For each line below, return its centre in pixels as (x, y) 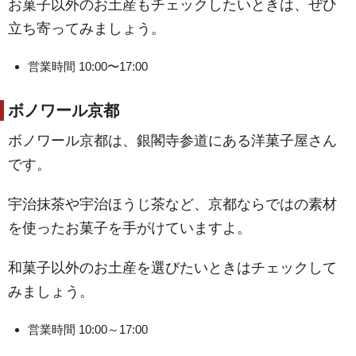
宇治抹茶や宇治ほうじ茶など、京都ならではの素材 (172, 204)
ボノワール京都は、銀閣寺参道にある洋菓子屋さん (172, 141)
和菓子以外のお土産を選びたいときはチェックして (172, 268)
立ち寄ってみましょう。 (87, 29)
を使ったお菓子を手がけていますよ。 (130, 228)
